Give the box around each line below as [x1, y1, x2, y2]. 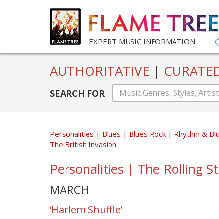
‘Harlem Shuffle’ [50, 202, 122, 216]
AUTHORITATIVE [50, 62, 153, 80]
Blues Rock [129, 129, 168, 139]
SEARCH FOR [50, 87, 105, 99]
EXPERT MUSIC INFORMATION [89, 36, 195, 46]
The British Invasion [50, 139, 116, 149]
